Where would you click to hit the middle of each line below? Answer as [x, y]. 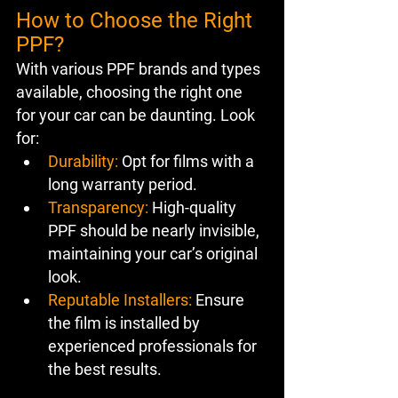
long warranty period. [123, 184]
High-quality [194, 207]
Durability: [83, 161]
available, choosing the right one [131, 92]
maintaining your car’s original [155, 253]
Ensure [220, 299]
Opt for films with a [188, 161]
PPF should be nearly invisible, [155, 230]
